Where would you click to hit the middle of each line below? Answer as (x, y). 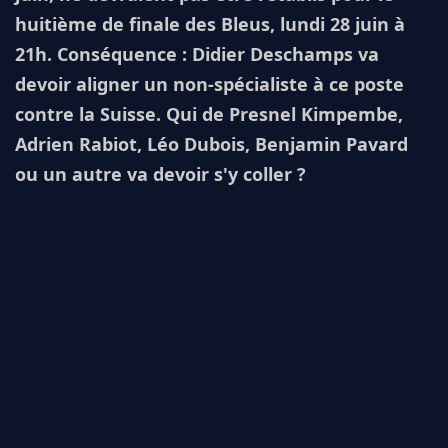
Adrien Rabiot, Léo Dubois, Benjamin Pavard (211, 144)
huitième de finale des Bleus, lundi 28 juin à (210, 24)
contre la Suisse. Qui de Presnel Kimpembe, (209, 114)
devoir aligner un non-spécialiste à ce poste (209, 84)
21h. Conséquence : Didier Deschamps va (197, 54)
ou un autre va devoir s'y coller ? (160, 174)
